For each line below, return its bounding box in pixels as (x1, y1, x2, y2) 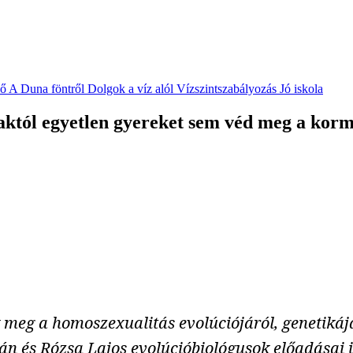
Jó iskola (280, 82, 323, 96)
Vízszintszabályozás (176, 82, 277, 96)
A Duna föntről (9, 82, 84, 96)
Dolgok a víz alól (87, 82, 173, 96)
